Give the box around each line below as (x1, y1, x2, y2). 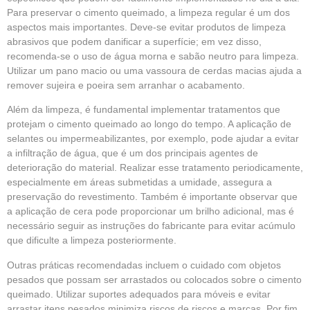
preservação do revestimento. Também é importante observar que (7, 191, 298, 203)
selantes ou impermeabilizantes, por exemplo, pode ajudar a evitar (7, 133, 299, 145)
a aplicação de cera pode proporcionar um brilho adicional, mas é (7, 206, 294, 217)
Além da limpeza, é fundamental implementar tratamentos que (7, 104, 280, 116)
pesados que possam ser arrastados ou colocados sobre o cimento (7, 273, 302, 285)
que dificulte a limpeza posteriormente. (7, 235, 176, 246)
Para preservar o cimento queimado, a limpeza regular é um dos (7, 7, 290, 19)
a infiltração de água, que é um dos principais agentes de (7, 147, 258, 159)
